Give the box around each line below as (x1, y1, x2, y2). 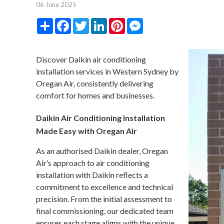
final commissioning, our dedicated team (36, 206, 173, 215)
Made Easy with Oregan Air (36, 126, 137, 135)
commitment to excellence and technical (36, 182, 173, 191)
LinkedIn (107, 17, 136, 26)
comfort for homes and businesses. (36, 90, 154, 100)
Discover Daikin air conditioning (36, 54, 146, 64)
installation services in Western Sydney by (36, 66, 178, 76)
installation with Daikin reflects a (36, 170, 148, 179)
